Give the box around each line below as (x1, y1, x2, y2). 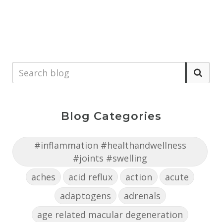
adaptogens (59, 190, 111, 202)
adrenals (123, 190, 161, 202)
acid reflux (68, 171, 112, 183)
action (125, 171, 152, 183)
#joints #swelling (73, 152, 147, 165)
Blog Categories (60, 109, 162, 123)
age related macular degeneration (37, 209, 183, 221)
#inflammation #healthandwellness (34, 139, 186, 152)
